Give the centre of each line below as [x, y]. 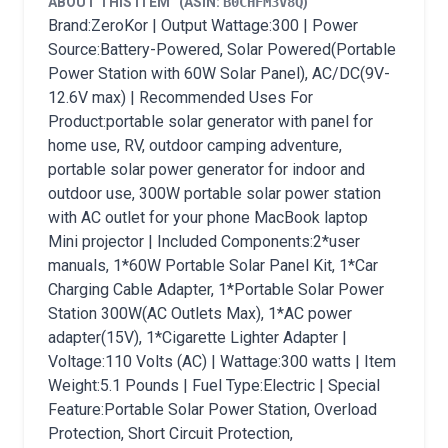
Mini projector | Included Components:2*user [204, 241]
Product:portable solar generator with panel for [210, 121]
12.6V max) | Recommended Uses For [180, 97]
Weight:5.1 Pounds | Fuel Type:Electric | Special [214, 385]
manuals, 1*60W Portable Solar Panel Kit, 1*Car [213, 265]
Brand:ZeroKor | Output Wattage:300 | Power [203, 25]
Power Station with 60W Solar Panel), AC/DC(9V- [219, 73]
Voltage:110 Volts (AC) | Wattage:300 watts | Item [222, 361]
